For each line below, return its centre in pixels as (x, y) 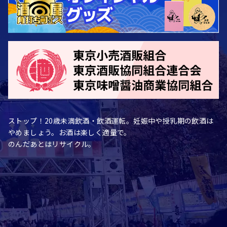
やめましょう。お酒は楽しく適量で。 (70, 132)
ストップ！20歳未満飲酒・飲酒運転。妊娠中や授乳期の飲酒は (111, 120)
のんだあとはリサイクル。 (52, 144)
